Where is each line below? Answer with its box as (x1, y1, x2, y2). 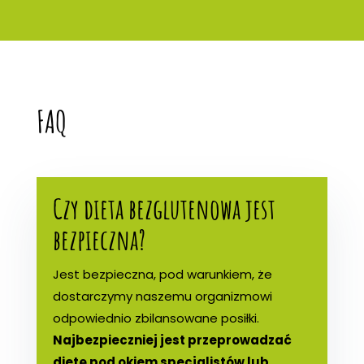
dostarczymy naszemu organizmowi (52, 287, 272, 305)
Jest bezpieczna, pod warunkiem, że (52, 265, 272, 283)
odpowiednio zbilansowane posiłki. (52, 309, 259, 327)
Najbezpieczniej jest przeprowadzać (52, 331, 292, 349)
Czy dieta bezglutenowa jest (52, 189, 275, 227)
